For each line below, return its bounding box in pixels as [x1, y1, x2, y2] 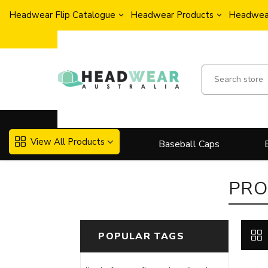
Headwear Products [130, 9, 214, 21]
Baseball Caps [159, 138, 220, 151]
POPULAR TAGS [98, 230, 184, 243]
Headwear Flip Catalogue [9, 9, 115, 21]
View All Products [31, 135, 105, 148]
